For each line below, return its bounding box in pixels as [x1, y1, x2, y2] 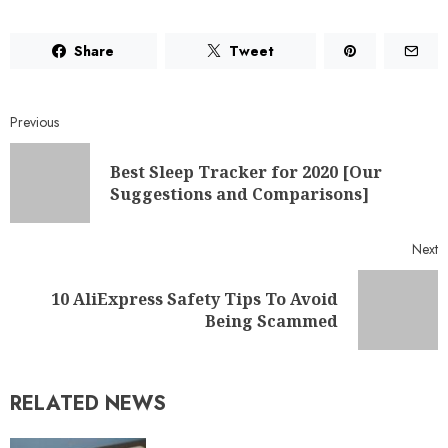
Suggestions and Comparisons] [110, 182, 369, 205]
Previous [10, 111, 59, 132]
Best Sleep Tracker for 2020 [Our [110, 160, 382, 183]
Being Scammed [205, 309, 338, 332]
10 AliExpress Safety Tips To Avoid [51, 287, 338, 310]
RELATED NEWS [10, 388, 166, 418]
